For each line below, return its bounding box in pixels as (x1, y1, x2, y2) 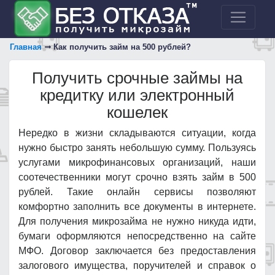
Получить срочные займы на (32, 69, 242, 87)
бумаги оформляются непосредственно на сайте (18, 231, 256, 241)
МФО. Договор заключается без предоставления (18, 246, 256, 256)
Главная (10, 42, 42, 52)
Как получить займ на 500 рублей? (53, 42, 191, 52)
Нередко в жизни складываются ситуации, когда (18, 128, 256, 138)
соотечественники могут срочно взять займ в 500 (18, 172, 256, 182)
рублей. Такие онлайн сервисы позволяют (18, 187, 256, 197)
